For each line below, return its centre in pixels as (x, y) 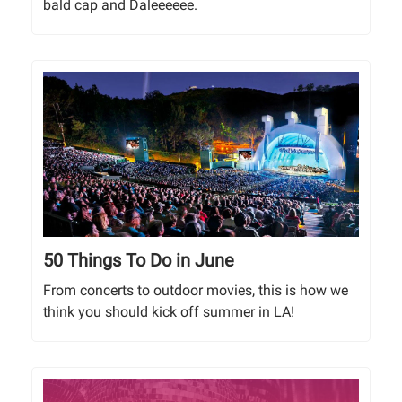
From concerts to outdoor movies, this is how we (196, 291)
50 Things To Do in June (139, 261)
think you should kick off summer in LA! (169, 312)
